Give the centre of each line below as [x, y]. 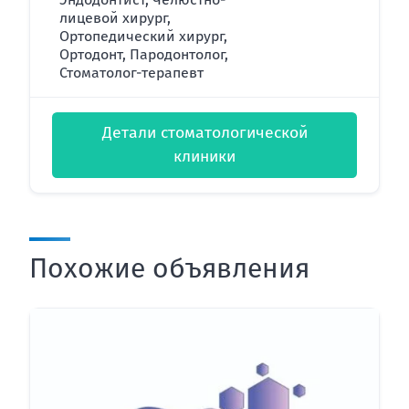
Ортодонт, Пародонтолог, [144, 54]
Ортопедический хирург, [143, 36]
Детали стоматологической [204, 132]
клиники [204, 156]
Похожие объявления [169, 268]
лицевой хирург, [115, 17]
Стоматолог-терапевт [131, 72]
